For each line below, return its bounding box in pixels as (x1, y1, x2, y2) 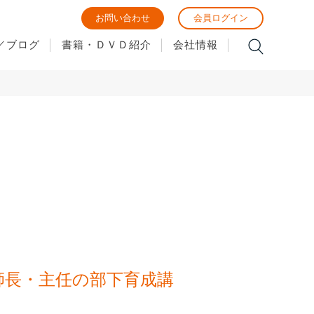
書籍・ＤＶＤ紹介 (62, 39, 151, 50)
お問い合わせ (95, 13, 150, 23)
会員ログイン (193, 13, 248, 23)
